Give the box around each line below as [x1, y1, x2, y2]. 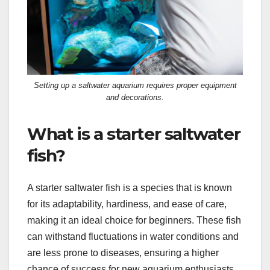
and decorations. [106, 92, 164, 102]
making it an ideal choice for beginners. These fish [27, 215, 241, 226]
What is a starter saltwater [27, 123, 240, 144]
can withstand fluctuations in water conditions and [27, 231, 239, 242]
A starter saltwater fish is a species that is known [27, 183, 232, 193]
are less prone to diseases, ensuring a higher [27, 248, 219, 259]
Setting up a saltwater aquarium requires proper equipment [33, 80, 237, 90]
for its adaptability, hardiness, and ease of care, [27, 199, 227, 210]
